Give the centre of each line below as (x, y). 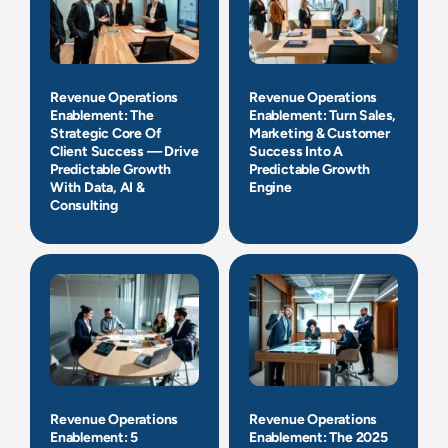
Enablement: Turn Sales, (323, 116)
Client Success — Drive (124, 152)
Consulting (84, 206)
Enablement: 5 (94, 437)
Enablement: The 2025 (318, 437)
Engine (270, 188)
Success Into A (296, 152)
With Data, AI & (97, 188)
